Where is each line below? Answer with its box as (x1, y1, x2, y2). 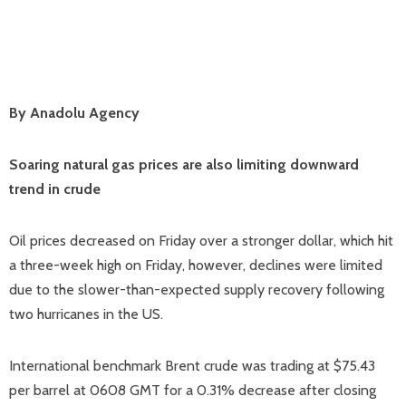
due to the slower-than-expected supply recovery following (9, 281, 384, 298)
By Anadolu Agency (9, 104, 140, 121)
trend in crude (9, 180, 101, 198)
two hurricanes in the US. (9, 305, 163, 323)
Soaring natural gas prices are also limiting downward (9, 156, 359, 173)
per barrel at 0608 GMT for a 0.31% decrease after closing (9, 382, 376, 399)
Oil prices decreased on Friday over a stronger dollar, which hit (9, 232, 393, 249)
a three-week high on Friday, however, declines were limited (9, 256, 382, 274)
